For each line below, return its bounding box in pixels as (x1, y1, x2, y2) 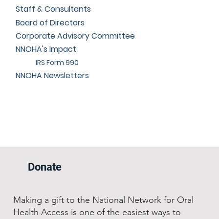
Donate (28, 160, 62, 173)
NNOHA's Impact (16, 44, 77, 55)
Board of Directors (16, 17, 85, 28)
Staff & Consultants (16, 3, 91, 15)
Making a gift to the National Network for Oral (13, 195, 194, 206)
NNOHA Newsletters (16, 70, 89, 82)
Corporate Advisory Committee (16, 30, 135, 42)
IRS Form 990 (35, 57, 79, 67)
